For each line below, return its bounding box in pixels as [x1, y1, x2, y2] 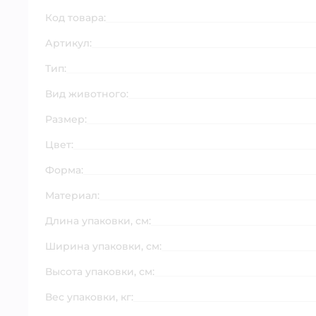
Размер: [45, 112, 87, 126]
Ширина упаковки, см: [45, 239, 162, 253]
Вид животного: [45, 87, 128, 100]
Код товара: [45, 11, 106, 24]
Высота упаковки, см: [45, 265, 154, 278]
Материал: [45, 188, 99, 202]
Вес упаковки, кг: [45, 290, 133, 303]
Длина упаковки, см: [45, 214, 151, 227]
